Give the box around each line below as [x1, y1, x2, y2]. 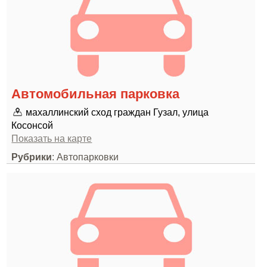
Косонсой [11, 120, 54, 131]
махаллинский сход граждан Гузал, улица [26, 107, 209, 117]
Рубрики [11, 151, 52, 162]
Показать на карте [11, 133, 92, 144]
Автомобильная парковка [11, 86, 180, 101]
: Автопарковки [52, 151, 119, 162]
